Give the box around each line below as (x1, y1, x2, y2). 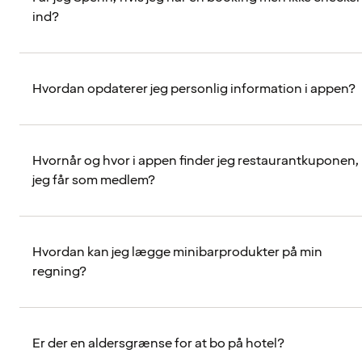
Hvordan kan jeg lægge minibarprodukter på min (32, 243, 322, 262)
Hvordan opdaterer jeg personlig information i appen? (32, 80, 356, 99)
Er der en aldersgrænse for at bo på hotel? (32, 335, 284, 353)
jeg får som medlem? (32, 171, 155, 190)
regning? (32, 263, 86, 281)
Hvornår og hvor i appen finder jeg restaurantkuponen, (32, 152, 360, 170)
